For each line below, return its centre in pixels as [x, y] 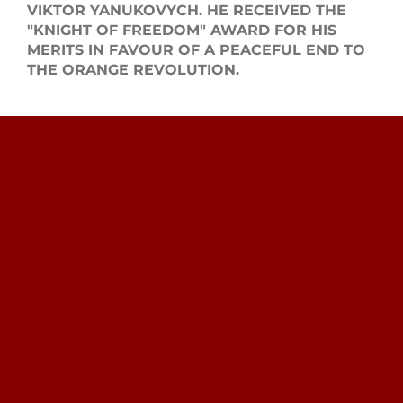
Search [255, 72]
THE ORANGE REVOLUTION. [133, 70]
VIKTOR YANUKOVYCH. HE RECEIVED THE [186, 10]
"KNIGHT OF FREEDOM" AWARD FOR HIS [181, 30]
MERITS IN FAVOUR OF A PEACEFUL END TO [196, 50]
